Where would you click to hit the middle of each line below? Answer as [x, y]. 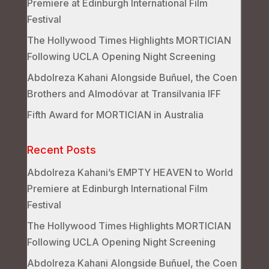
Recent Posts [61, 150]
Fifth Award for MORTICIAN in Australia [115, 114]
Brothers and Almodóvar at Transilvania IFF [124, 93]
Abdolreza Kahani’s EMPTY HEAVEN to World [130, 172]
